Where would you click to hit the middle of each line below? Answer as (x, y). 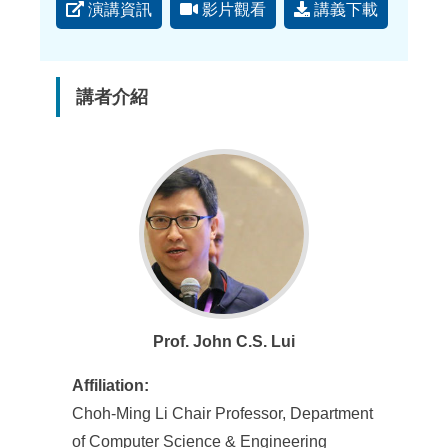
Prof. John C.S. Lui (224, 341)
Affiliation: (111, 385)
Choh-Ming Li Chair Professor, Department (223, 413)
